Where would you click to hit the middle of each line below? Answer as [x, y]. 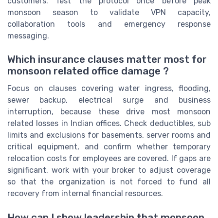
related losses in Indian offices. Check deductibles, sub [109, 124]
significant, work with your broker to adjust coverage [109, 170]
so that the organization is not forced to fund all [109, 182]
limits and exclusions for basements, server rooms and [109, 135]
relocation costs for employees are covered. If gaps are [109, 159]
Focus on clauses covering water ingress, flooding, [109, 89]
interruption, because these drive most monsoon [109, 112]
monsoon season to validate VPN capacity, [109, 12]
